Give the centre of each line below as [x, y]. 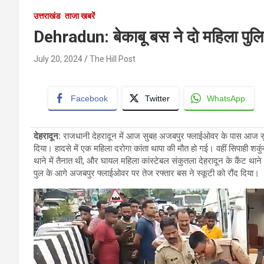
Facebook [89, 99]
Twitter [157, 99]
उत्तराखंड [47, 16]
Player [45, 207]
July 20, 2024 [58, 59]
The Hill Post [113, 59]
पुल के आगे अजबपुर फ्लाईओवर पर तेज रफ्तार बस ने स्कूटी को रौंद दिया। [146, 174]
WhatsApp [226, 99]
